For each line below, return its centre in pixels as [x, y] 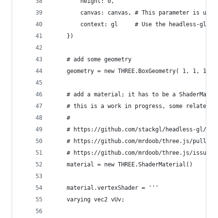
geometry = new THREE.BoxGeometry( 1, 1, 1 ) [133, 71]
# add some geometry [92, 60]
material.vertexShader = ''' [106, 188]
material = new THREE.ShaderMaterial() [123, 165]
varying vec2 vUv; [89, 200]
